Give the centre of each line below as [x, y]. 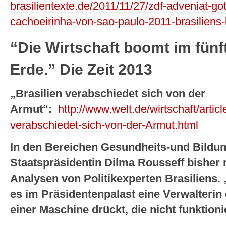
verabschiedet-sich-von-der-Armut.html [104, 125]
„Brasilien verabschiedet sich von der [108, 94]
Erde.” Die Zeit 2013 [81, 69]
